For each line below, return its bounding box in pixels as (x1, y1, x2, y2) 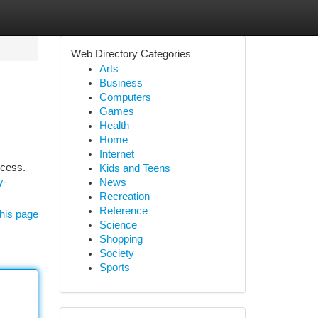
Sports (99, 262, 130, 273)
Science (99, 219, 137, 231)
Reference (99, 205, 148, 216)
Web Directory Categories (70, 48, 191, 60)
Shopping (99, 234, 143, 245)
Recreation (99, 191, 150, 202)
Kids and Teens (99, 163, 170, 174)
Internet (99, 148, 134, 160)
